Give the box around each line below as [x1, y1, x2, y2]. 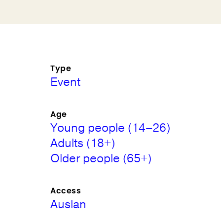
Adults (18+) [50, 135, 115, 151]
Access [50, 185, 81, 196]
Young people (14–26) [50, 120, 171, 136]
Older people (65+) [50, 150, 152, 166]
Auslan [50, 196, 87, 212]
